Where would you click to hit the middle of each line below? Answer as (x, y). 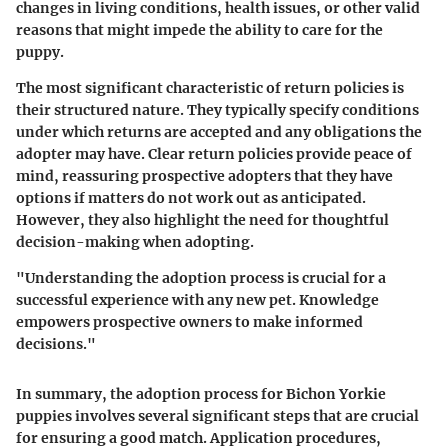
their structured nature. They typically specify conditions (217, 109)
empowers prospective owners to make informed (189, 321)
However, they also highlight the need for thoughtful (202, 219)
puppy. (40, 51)
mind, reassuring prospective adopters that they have (204, 175)
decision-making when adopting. (135, 241)
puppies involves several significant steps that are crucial (217, 415)
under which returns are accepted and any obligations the (219, 131)
